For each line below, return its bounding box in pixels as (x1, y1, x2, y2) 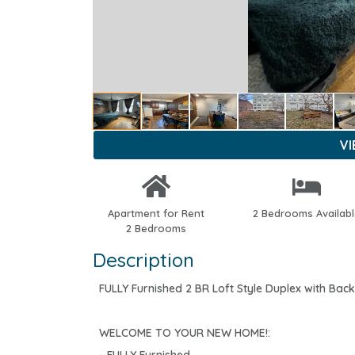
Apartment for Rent (108, 207, 204, 220)
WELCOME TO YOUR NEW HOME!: (99, 326, 270, 341)
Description (93, 248, 194, 273)
